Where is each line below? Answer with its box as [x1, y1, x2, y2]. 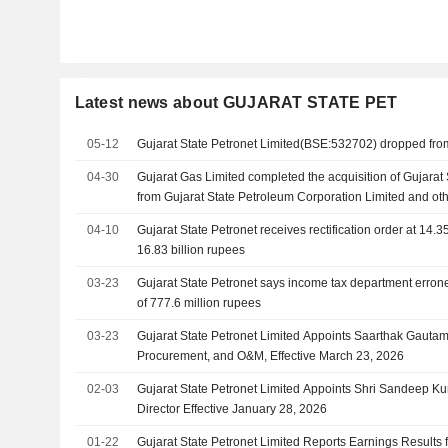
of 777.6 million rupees [137, 296, 262, 310]
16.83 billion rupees [137, 243, 246, 257]
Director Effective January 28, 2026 [137, 402, 328, 416]
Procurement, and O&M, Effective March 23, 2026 [137, 349, 405, 363]
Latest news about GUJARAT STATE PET [74, 94, 398, 111]
